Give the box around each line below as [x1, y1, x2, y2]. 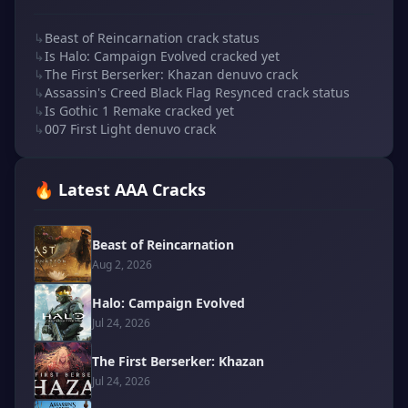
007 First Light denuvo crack [45, 119, 216, 138]
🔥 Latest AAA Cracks [34, 178, 206, 200]
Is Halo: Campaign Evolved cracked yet [45, 46, 280, 65]
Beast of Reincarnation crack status [45, 28, 260, 46]
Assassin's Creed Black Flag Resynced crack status [45, 83, 350, 101]
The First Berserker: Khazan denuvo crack [45, 65, 298, 83]
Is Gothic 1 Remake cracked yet [45, 101, 234, 119]
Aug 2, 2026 [92, 256, 152, 272]
